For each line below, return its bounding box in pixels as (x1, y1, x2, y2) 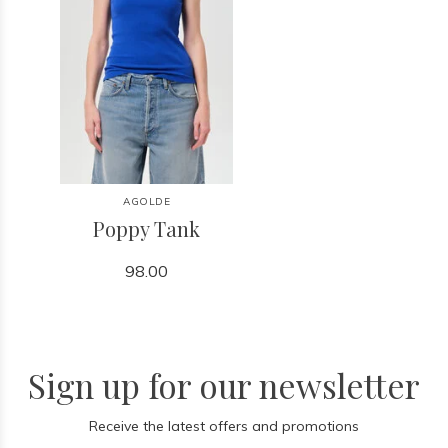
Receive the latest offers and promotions (89, 417, 359, 435)
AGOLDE (123, 195, 171, 208)
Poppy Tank (93, 215, 201, 242)
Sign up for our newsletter (28, 363, 420, 407)
